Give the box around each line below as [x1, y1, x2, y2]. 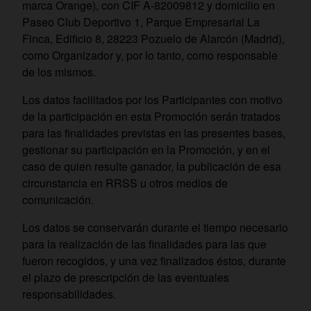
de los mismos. [22, 64, 96, 80]
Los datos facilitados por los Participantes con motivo [22, 92, 283, 108]
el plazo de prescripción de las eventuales [22, 269, 229, 285]
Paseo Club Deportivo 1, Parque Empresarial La [22, 14, 260, 30]
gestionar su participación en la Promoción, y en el [22, 142, 270, 158]
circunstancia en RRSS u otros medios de [22, 175, 228, 191]
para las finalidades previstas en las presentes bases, [22, 125, 285, 141]
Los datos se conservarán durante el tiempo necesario [22, 219, 288, 235]
